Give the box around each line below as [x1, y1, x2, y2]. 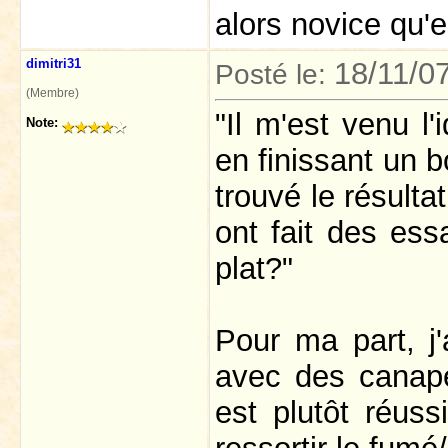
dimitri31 [26, 56, 81, 71]
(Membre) [26, 86, 79, 100]
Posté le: [215, 58, 334, 90]
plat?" [215, 251, 293, 287]
